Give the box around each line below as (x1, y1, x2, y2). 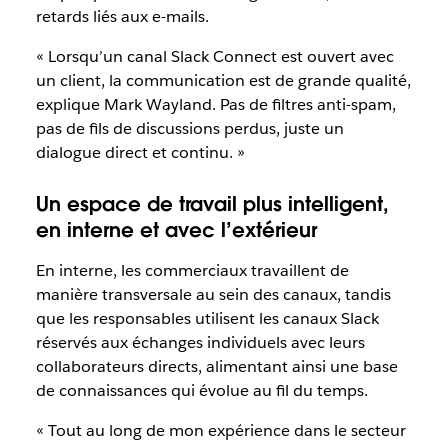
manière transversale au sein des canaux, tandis (35, 284, 391, 306)
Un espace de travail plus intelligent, (35, 191, 389, 218)
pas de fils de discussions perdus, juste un (35, 117, 344, 139)
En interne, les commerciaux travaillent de (35, 260, 349, 282)
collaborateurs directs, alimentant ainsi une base (35, 356, 398, 378)
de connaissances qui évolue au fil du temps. (35, 380, 368, 402)
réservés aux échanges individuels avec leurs (35, 332, 365, 354)
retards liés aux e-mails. (35, 5, 213, 27)
